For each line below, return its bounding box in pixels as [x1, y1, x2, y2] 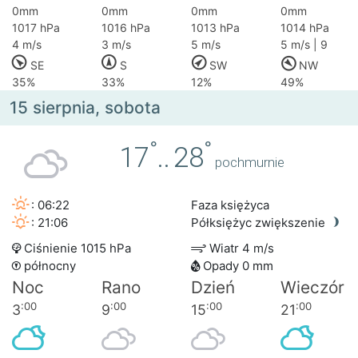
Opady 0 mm [200, 258, 273, 274]
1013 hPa [191, 21, 240, 35]
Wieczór [280, 277, 344, 298]
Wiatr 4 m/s [206, 241, 274, 257]
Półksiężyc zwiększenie [191, 215, 328, 231]
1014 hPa [280, 21, 329, 35]
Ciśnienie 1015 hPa [21, 241, 131, 257]
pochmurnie [215, 154, 285, 171]
